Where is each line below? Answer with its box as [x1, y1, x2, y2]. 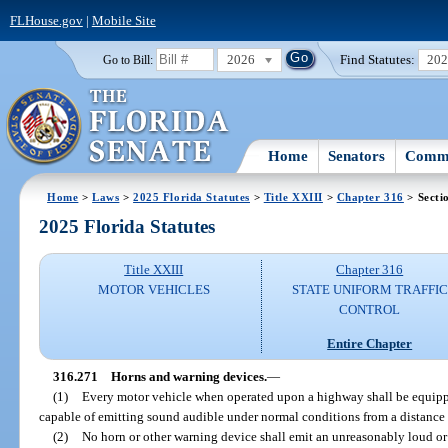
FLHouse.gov [9, 12, 83, 28]
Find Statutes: [340, 51, 416, 67]
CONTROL [339, 302, 401, 318]
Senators [328, 147, 386, 164]
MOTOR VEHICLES [97, 282, 210, 298]
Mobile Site [91, 12, 156, 28]
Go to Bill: [102, 53, 153, 66]
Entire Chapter [327, 335, 413, 351]
